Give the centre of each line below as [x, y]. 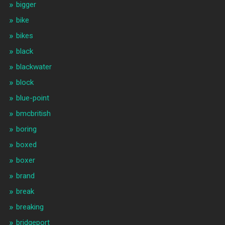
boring [26, 129]
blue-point [32, 98]
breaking [30, 207]
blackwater [34, 67]
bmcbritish [33, 114]
